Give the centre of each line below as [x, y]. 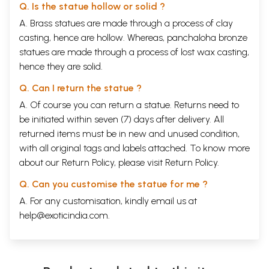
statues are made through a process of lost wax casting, [134, 52]
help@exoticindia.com [64, 216]
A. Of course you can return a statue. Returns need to [129, 105]
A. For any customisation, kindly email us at [108, 201]
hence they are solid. [61, 67]
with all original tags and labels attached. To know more [134, 148]
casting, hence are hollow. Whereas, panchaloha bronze [133, 38]
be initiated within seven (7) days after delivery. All [122, 119]
